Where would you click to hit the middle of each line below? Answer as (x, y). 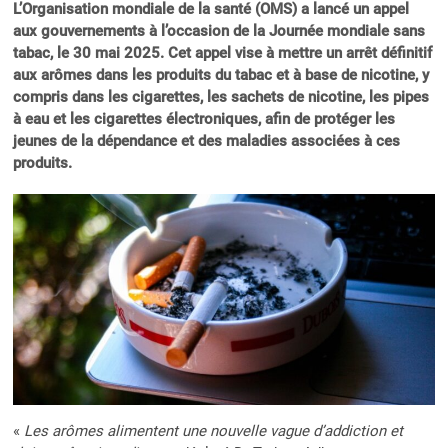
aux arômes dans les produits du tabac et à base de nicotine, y (221, 75)
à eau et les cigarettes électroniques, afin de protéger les (204, 119)
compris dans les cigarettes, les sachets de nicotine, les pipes (221, 97)
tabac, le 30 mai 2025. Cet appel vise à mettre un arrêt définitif (223, 53)
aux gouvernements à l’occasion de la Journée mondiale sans (219, 31)
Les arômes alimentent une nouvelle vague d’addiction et (214, 430)
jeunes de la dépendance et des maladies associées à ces (207, 141)
